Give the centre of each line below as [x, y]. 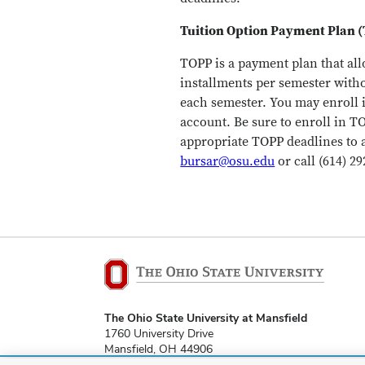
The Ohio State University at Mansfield [206, 318]
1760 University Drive [159, 334]
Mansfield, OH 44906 [158, 349]
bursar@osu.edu [228, 161]
